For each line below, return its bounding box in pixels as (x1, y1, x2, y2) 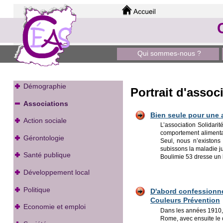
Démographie (23, 82, 66, 90)
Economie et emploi (23, 203, 86, 211)
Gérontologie (23, 133, 64, 142)
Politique (23, 185, 50, 194)
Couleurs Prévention (150, 196, 220, 205)
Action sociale (23, 116, 67, 125)
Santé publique (23, 151, 71, 159)
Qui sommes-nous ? (137, 49, 202, 57)
